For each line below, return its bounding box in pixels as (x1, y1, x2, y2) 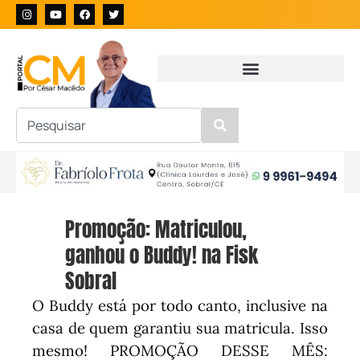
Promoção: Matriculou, (65, 215, 247, 245)
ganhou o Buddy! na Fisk (65, 240, 259, 271)
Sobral (65, 266, 117, 297)
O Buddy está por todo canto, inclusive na (32, 296, 328, 316)
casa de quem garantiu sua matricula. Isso (32, 318, 328, 338)
